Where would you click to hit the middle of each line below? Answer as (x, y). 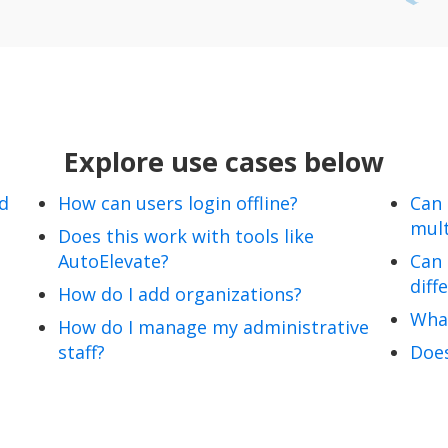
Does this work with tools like (185, 235)
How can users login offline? (177, 202)
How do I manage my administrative (213, 326)
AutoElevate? (113, 260)
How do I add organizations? (179, 293)
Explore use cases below (224, 161)
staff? (81, 351)
